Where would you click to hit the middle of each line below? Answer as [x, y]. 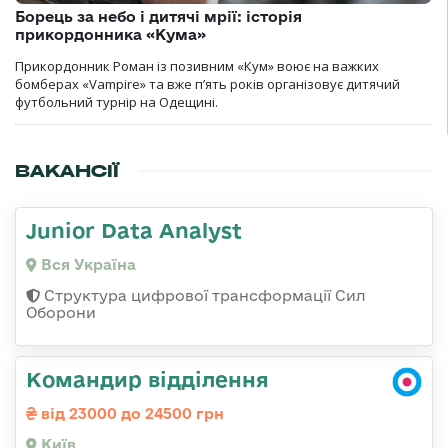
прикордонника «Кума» [110, 34]
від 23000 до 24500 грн [130, 413]
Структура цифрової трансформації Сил [203, 295]
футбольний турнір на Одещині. [116, 101]
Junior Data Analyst [134, 229]
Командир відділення [147, 378]
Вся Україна [86, 264]
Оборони [61, 312]
